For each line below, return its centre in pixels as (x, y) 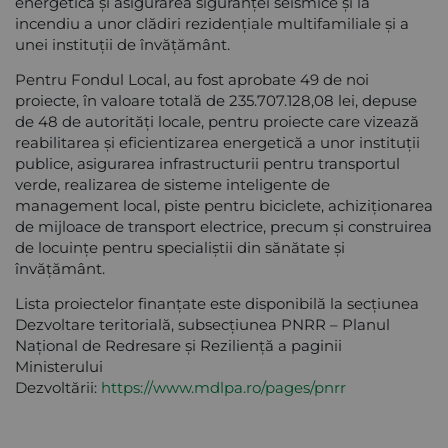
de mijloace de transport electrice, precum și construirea (223, 226)
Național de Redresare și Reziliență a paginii (178, 345)
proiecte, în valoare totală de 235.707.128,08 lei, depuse (216, 100)
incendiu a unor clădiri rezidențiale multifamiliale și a (212, 23)
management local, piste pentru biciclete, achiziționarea (224, 205)
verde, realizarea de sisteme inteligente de (172, 184)
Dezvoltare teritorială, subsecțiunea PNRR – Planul (202, 324)
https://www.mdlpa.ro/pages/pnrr (223, 387)
